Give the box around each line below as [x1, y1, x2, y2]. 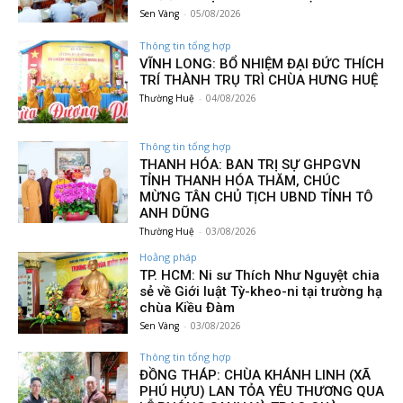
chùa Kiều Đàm [139, 299, 236, 316]
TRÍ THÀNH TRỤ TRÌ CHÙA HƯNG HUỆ [139, 71, 379, 88]
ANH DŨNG [139, 204, 210, 221]
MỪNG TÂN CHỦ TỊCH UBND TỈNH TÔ [139, 188, 374, 205]
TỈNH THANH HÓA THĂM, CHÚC [139, 172, 341, 189]
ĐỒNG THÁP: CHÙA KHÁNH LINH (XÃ [139, 367, 372, 384]
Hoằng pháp [139, 249, 198, 264]
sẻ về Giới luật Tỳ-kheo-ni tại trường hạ [139, 282, 383, 300]
